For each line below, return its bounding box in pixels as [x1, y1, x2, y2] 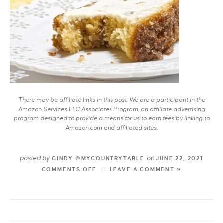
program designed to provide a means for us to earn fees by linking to [13, 115, 210, 122]
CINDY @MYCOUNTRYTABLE [50, 155, 147, 161]
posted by [20, 155, 50, 162]
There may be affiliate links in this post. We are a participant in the [18, 97, 205, 103]
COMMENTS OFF [41, 166, 97, 172]
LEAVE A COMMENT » [109, 166, 182, 172]
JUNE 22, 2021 [154, 155, 203, 161]
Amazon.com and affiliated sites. [65, 125, 158, 131]
